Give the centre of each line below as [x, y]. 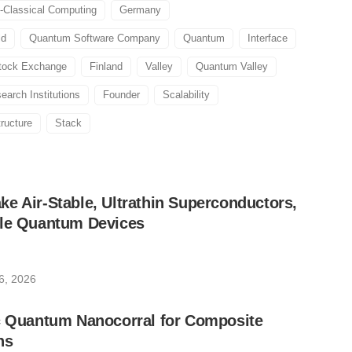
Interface [268, 38]
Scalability [186, 95]
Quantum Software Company [95, 38]
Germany [140, 10]
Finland [106, 66]
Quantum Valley [232, 66]
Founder [121, 95]
